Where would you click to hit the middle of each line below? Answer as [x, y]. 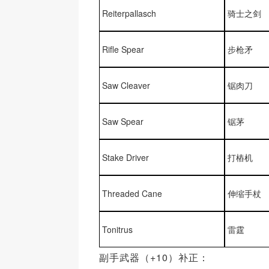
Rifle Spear [123, 49]
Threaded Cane [132, 193]
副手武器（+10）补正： [154, 257]
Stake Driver [125, 157]
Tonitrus [117, 229]
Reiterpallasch [129, 13]
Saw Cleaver [126, 85]
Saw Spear [122, 121]
